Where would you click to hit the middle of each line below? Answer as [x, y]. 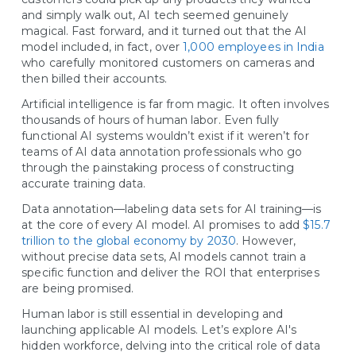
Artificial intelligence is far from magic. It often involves [176, 104]
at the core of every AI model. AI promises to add [163, 225]
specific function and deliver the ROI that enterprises [170, 273]
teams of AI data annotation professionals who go [162, 152]
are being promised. [79, 288]
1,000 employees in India [253, 47]
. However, [266, 241]
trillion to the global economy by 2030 [129, 241]
